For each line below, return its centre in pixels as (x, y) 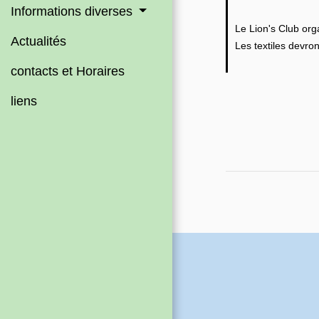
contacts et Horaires (68, 71)
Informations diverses (73, 11)
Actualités (38, 41)
